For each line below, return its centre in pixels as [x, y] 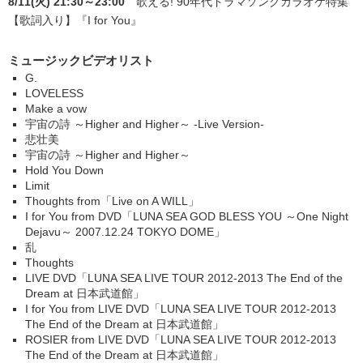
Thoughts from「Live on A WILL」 [112, 201]
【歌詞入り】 [42, 20]
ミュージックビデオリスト [81, 60]
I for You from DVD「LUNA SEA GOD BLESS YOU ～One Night [187, 216]
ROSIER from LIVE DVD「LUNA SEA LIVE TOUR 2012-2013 [181, 340]
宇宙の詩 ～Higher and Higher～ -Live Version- [145, 124]
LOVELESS [54, 93]
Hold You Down [64, 170]
